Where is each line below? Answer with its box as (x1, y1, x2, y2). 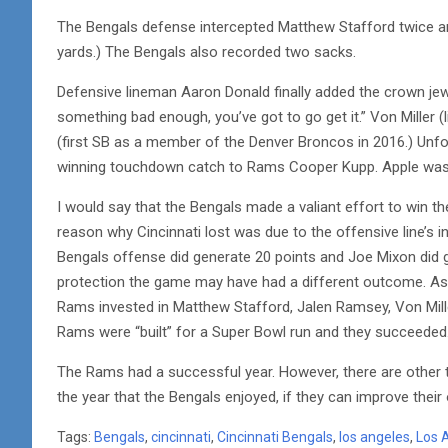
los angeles (339, 428, 410, 445)
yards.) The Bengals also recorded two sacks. (57, 42, 356, 61)
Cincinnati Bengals (217, 428, 333, 445)
